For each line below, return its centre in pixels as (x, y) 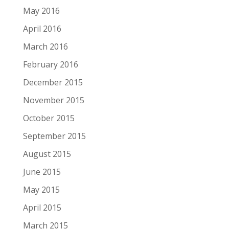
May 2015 (41, 190)
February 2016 (50, 65)
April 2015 (42, 208)
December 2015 (53, 83)
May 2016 (41, 11)
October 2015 (49, 118)
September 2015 (54, 136)
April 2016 (42, 29)
